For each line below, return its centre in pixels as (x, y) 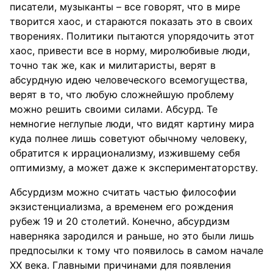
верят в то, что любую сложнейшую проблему (122, 94)
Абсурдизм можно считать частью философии (123, 192)
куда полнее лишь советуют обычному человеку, (128, 138)
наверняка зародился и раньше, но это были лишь (132, 236)
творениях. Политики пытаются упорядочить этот (132, 36)
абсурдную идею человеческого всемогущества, (129, 80)
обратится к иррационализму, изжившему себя (125, 153)
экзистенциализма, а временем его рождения (122, 207)
